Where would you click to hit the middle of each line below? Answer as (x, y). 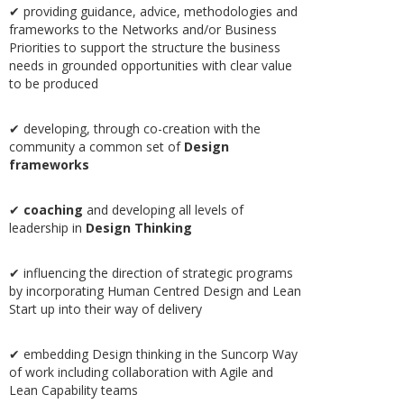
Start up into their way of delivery (106, 309)
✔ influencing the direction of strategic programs (151, 273)
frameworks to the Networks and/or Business (143, 29)
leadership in (46, 228)
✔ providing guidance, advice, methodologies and (153, 11)
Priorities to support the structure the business (145, 47)
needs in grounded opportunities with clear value (151, 65)
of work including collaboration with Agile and (141, 372)
